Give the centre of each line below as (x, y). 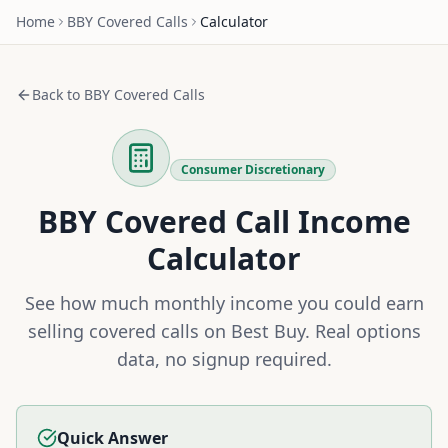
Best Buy (267, 331)
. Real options (362, 331)
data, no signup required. (224, 359)
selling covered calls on (129, 331)
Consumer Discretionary (253, 169)
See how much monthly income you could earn (224, 303)
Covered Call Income (253, 221)
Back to (58, 94)
